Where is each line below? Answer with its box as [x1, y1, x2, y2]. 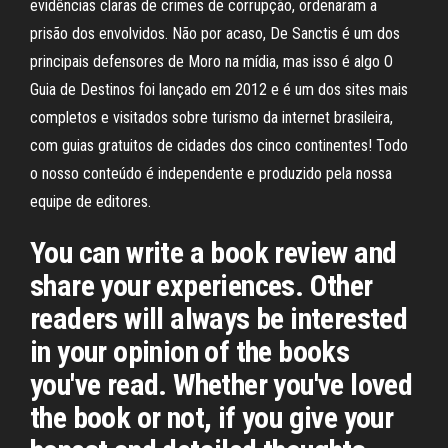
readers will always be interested [30, 301, 408, 336]
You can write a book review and [30, 235, 397, 270]
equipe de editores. [30, 192, 151, 211]
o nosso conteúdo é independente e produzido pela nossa [30, 164, 392, 183]
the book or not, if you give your [30, 400, 394, 435]
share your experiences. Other [30, 268, 373, 303]
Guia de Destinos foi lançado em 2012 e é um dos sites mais [30, 80, 408, 99]
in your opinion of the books [30, 334, 350, 369]
